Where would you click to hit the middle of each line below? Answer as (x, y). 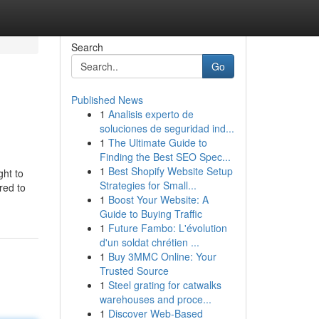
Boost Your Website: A (158, 199)
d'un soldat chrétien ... (149, 242)
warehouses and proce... (155, 299)
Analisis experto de (151, 114)
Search (87, 47)
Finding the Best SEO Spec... (165, 157)
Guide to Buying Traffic (151, 214)
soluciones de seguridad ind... (167, 128)
